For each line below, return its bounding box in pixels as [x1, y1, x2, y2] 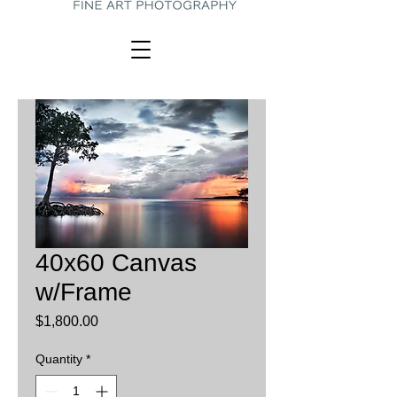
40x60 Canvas [35, 249, 197, 276]
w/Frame [35, 278, 132, 306]
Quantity [35, 352, 82, 366]
